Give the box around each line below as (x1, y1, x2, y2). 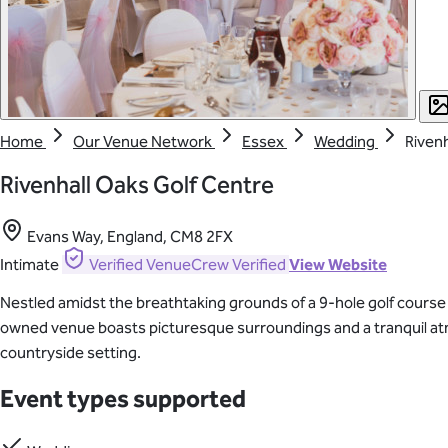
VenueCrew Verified (146, 255, 286, 275)
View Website (289, 255, 387, 275)
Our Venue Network (73, 131, 215, 151)
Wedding (314, 131, 378, 151)
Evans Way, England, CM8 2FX (27, 227, 233, 247)
